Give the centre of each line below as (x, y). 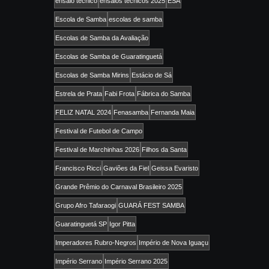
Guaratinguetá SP (81, 224)
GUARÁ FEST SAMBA (151, 206)
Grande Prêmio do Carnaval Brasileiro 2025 (119, 187)
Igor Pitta (122, 224)
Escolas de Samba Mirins (92, 75)
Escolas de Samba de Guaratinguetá (109, 57)
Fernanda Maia (173, 113)
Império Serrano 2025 (136, 261)
